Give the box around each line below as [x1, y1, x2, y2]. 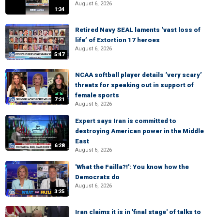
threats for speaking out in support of [75, 81, 194, 89]
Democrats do [75, 173, 120, 181]
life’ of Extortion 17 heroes [75, 36, 160, 44]
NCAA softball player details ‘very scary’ [75, 71, 202, 78]
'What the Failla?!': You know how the [75, 163, 189, 170]
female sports [75, 92, 119, 99]
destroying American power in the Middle [75, 127, 204, 135]
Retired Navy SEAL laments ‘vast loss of [75, 26, 201, 33]
